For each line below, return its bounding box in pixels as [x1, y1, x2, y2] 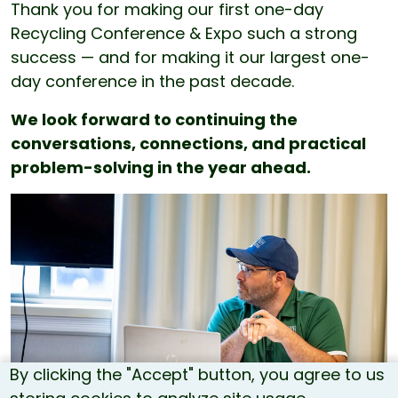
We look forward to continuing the [11, 107, 298, 131]
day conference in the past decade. [11, 69, 294, 92]
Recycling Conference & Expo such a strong [11, 21, 357, 44]
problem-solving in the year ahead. [11, 155, 311, 179]
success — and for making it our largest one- [11, 45, 370, 68]
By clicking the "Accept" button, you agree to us [10, 363, 386, 386]
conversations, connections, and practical [11, 131, 366, 155]
